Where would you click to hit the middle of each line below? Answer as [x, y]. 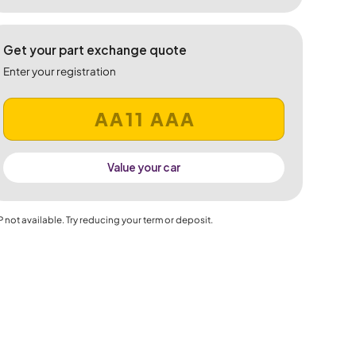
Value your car [143, 167]
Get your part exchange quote [95, 50]
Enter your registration [59, 71]
